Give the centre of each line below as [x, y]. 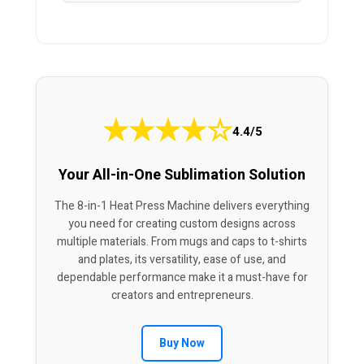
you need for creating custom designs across [182, 224]
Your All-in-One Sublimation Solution [182, 175]
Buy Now [182, 344]
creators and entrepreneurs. [182, 296]
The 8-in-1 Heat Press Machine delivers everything [182, 206]
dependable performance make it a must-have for [182, 278]
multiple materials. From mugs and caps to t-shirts [182, 242]
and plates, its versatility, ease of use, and [182, 260]
